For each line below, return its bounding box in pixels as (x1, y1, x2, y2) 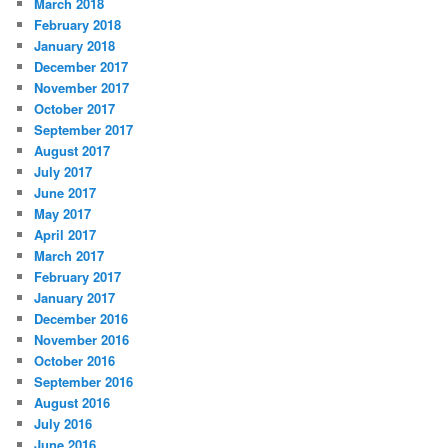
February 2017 (34, 266, 122, 286)
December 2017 (34, 56, 129, 76)
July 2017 (34, 161, 93, 181)
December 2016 (34, 308, 129, 328)
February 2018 (34, 14, 122, 34)
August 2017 (34, 140, 111, 160)
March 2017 (34, 245, 105, 265)
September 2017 (34, 119, 134, 139)
